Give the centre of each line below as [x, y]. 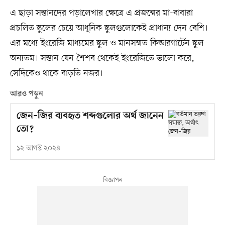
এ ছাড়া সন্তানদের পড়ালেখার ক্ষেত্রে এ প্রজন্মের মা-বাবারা [101, 13]
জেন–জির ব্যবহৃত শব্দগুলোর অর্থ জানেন [90, 117]
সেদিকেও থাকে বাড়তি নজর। [56, 74]
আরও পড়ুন [26, 94]
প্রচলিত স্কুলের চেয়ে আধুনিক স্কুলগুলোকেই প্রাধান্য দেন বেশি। [109, 28]
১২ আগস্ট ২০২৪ [38, 149]
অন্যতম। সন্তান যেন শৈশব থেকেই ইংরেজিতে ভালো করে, [102, 59]
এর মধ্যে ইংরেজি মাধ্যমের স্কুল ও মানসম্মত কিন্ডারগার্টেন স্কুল [107, 43]
